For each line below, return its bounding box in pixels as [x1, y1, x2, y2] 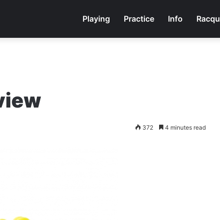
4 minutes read [164, 124, 206, 131]
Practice [124, 14, 154, 24]
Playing [82, 14, 110, 24]
